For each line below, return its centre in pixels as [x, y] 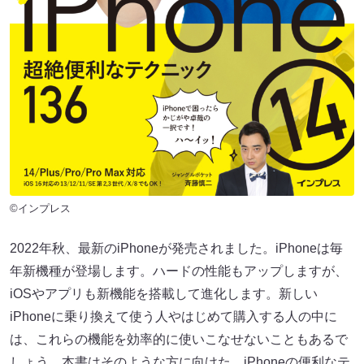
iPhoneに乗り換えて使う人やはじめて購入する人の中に [173, 316]
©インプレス [40, 208]
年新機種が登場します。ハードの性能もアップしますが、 [179, 271]
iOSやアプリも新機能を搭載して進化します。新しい [164, 293]
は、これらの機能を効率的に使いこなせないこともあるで [179, 339]
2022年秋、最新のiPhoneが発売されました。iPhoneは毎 [176, 248]
